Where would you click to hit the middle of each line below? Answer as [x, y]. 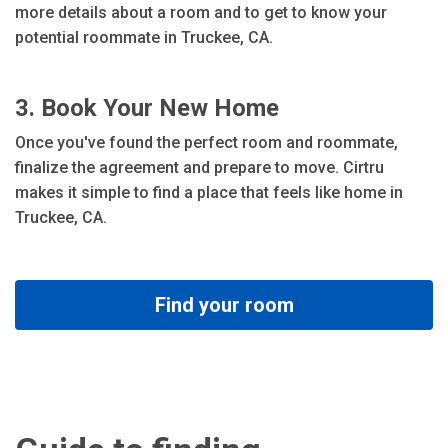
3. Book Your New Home [147, 108]
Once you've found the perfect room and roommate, [206, 142]
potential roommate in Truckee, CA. [144, 37]
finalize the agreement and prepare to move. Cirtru [199, 167]
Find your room [224, 305]
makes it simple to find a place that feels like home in [209, 192]
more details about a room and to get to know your [201, 12]
